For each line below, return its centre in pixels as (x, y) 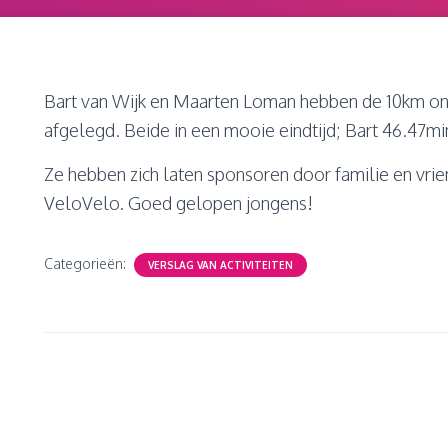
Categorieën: (86, 263)
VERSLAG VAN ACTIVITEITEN (220, 265)
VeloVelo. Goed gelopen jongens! (178, 203)
